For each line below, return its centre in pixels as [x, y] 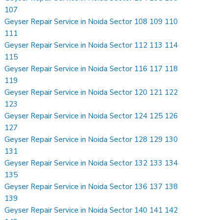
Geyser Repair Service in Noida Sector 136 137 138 [91, 186]
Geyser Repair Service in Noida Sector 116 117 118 [91, 69]
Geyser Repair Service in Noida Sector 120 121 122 [91, 92]
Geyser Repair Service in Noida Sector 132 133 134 [91, 163]
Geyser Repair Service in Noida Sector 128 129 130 [91, 139]
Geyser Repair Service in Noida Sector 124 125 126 [91, 116]
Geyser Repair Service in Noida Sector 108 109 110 [91, 21]
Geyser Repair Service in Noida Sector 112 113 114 [91, 45]
